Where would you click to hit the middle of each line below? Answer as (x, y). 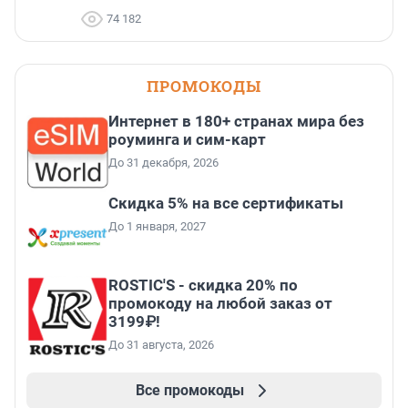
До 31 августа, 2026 (161, 344)
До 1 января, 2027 (157, 226)
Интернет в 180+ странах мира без (236, 121)
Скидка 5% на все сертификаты (226, 203)
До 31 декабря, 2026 (163, 162)
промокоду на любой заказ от (220, 303)
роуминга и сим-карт (187, 139)
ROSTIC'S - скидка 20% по (203, 285)
